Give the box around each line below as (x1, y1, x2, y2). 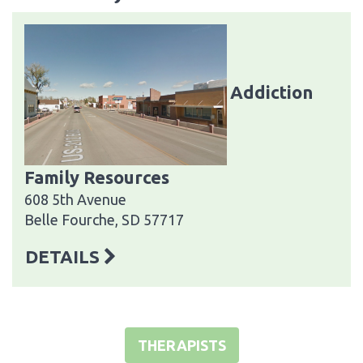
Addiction (230, 81, 313, 102)
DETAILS (25, 246, 104, 267)
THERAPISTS (137, 336, 226, 353)
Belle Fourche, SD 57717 (24, 211, 184, 228)
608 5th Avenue (24, 190, 126, 207)
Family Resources (24, 166, 169, 187)
